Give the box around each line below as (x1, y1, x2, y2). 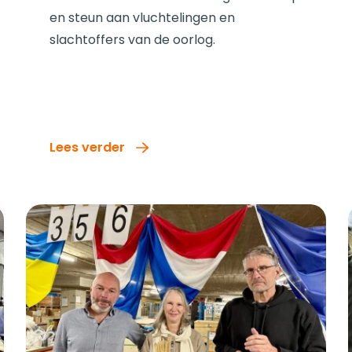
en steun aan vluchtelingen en (49, 8, 236, 27)
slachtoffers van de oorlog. (49, 30, 216, 49)
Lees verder (49, 137, 126, 156)
